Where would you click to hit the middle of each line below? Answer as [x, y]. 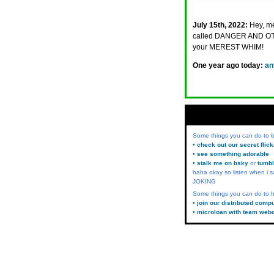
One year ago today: [228, 65]
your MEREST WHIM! [228, 47]
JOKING [204, 181]
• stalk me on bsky [220, 163]
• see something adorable [231, 154]
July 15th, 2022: [220, 25]
